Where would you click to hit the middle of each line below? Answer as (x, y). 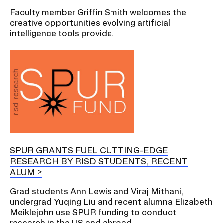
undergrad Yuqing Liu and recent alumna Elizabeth (111, 201)
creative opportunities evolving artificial (90, 23)
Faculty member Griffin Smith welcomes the (98, 12)
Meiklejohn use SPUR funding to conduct (93, 212)
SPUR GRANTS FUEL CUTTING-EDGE (89, 150)
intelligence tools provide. (62, 33)
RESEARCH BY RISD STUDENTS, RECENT (99, 161)
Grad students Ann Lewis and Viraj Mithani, (97, 191)
